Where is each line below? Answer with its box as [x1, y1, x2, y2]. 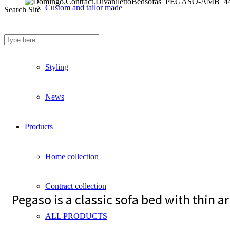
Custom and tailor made [45, 3, 122, 12]
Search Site [4, 5, 41, 14]
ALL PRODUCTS [45, 212, 107, 220]
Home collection [45, 152, 99, 161]
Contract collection [45, 182, 106, 190]
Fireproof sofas [45, 33, 94, 42]
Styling [45, 63, 68, 71]
